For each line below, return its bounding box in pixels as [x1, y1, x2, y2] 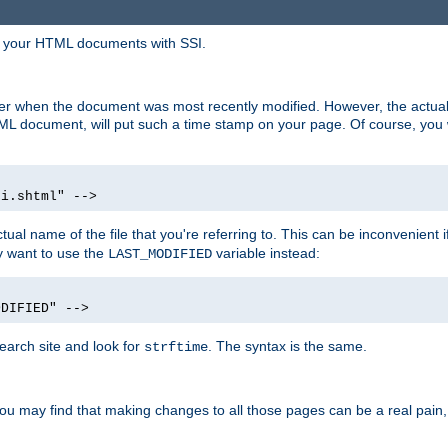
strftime [144, 339, 208, 356]
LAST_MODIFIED [108, 246, 212, 263]
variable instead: [212, 245, 320, 262]
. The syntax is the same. [208, 338, 367, 355]
